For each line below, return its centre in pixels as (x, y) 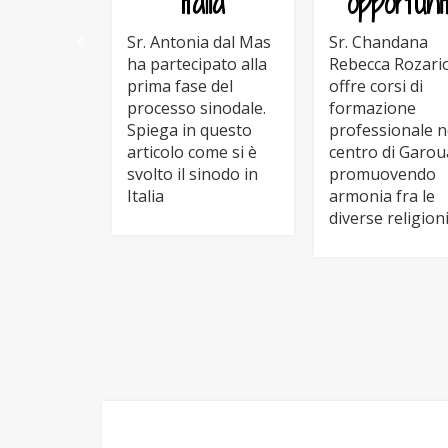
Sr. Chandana (378, 41)
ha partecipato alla (197, 63)
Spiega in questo (189, 129)
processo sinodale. (196, 107)
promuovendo (382, 173)
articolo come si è (192, 151)
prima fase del (180, 85)
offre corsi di (376, 85)
